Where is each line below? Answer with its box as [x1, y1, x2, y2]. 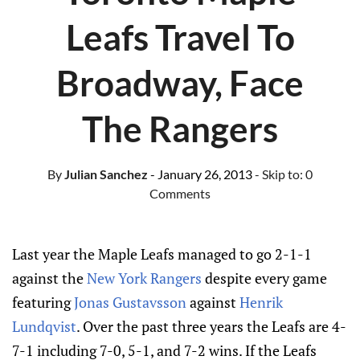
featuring [12, 292, 74, 312]
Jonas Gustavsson [74, 292, 186, 312]
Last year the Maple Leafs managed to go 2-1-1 [12, 244, 312, 264]
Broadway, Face [56, 62, 304, 104]
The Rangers [82, 108, 278, 149]
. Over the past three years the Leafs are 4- [76, 317, 346, 336]
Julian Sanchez [62, 166, 148, 182]
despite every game [202, 268, 327, 288]
